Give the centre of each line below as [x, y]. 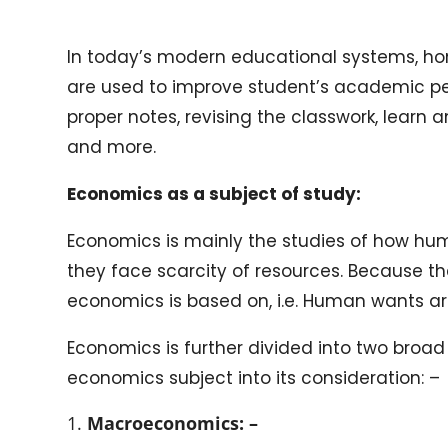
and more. [112, 146]
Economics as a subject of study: [214, 193]
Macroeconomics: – [173, 422]
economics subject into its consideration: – [254, 377]
